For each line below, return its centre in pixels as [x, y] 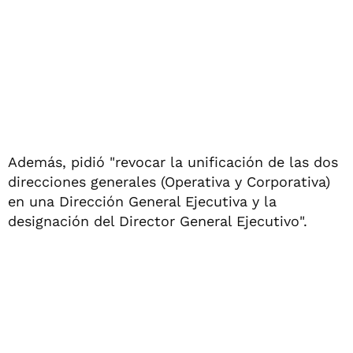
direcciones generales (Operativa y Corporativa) [169, 181]
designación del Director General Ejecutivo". [158, 221]
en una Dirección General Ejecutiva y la [142, 201]
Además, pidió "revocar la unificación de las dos [173, 162]
